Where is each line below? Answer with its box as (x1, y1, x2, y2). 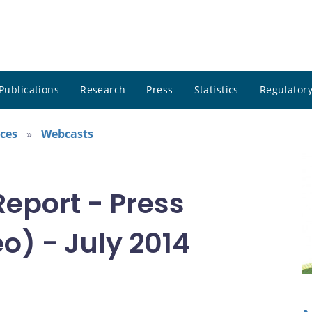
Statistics (194, 83, 239, 97)
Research (80, 83, 126, 97)
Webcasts (41, 126, 93, 142)
